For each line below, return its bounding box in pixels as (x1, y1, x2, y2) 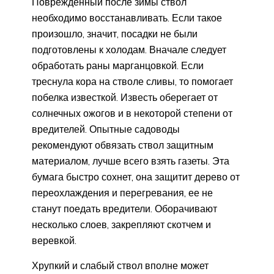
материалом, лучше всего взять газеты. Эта (32, 154, 229, 167)
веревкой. (32, 234, 76, 246)
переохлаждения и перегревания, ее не (32, 186, 213, 199)
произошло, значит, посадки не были (32, 27, 198, 40)
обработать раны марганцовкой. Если (32, 59, 204, 72)
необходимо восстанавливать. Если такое (32, 11, 222, 24)
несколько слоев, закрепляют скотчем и (32, 218, 211, 231)
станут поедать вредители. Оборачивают (32, 202, 217, 215)
